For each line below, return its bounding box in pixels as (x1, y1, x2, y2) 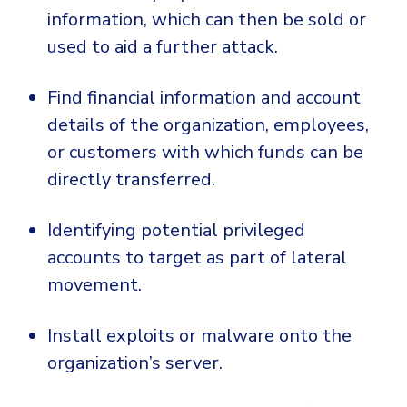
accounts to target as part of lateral (47, 245, 347, 271)
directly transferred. (47, 167, 215, 193)
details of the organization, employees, (47, 113, 369, 138)
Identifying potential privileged (47, 218, 305, 243)
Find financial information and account (47, 85, 361, 111)
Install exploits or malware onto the (47, 323, 352, 349)
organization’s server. (47, 351, 223, 376)
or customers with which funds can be (47, 140, 363, 165)
